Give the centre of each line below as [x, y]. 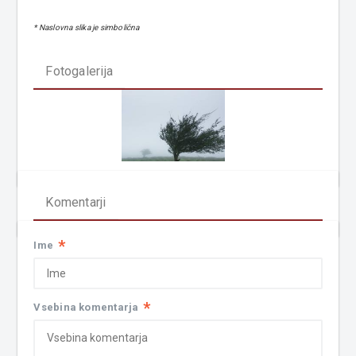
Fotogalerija [79, 71]
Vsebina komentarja [86, 307]
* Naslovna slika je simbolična [87, 27]
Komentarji [76, 202]
